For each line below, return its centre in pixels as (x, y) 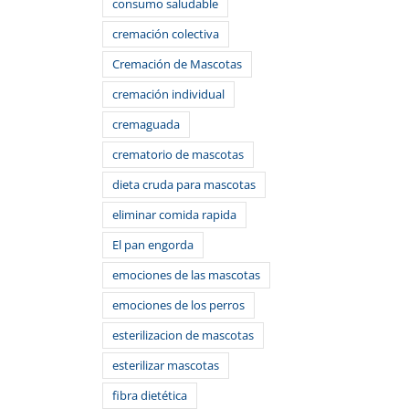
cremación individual (168, 94)
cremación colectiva (166, 34)
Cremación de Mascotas (177, 64)
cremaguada (146, 124)
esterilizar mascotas (166, 365)
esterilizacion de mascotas (183, 335)
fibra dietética (150, 395)
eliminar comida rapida (174, 215)
